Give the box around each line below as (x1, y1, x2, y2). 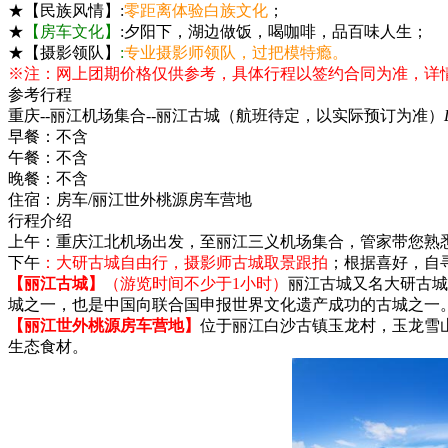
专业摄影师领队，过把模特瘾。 (124, 43, 348, 61)
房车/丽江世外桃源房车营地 (56, 190, 252, 208)
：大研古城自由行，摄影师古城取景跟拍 (40, 253, 328, 271)
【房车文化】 (24, 22, 120, 40)
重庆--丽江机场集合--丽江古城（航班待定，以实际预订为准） (8, 106, 444, 124)
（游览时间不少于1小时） (104, 274, 288, 292)
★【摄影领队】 (8, 43, 120, 61)
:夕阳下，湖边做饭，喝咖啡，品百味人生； (120, 22, 428, 40)
